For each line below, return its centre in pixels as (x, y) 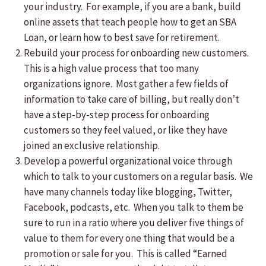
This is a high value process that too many (111, 68)
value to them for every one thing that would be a (129, 238)
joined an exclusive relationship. (92, 145)
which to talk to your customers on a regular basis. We (138, 176)
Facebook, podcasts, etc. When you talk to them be (134, 207)
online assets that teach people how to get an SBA (130, 22)
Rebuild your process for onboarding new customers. (137, 53)
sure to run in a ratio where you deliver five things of (134, 223)
